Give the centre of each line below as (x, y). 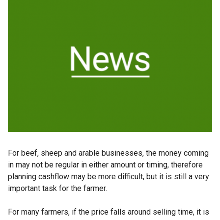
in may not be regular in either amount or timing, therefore (105, 165)
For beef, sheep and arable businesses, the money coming (108, 153)
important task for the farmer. (57, 189)
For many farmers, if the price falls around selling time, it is (109, 212)
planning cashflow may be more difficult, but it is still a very (109, 177)
